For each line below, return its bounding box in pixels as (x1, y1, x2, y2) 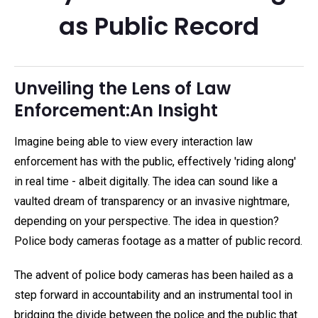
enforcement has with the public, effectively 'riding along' (14, 155, 296, 168)
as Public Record (59, 9, 259, 43)
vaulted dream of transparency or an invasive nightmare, (14, 194, 290, 208)
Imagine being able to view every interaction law (14, 135, 253, 148)
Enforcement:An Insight (14, 99, 218, 122)
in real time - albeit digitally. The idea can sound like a (14, 175, 278, 188)
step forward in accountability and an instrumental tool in (14, 288, 292, 302)
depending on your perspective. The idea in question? (14, 214, 279, 228)
